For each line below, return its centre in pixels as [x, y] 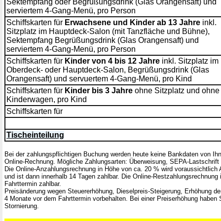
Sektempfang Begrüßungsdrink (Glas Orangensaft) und [103, 40]
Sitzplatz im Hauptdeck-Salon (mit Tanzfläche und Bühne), [108, 31]
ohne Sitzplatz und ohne [176, 91]
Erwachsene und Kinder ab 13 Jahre [132, 22]
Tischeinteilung [35, 135]
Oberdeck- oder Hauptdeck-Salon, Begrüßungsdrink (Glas [108, 70]
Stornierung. [22, 206]
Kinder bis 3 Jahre [99, 91]
